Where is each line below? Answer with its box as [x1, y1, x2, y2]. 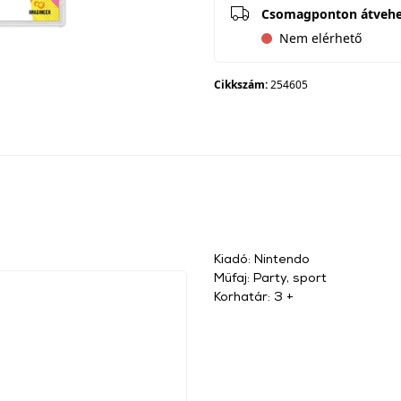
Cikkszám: [214, 77, 270, 92]
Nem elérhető [279, 30, 362, 47]
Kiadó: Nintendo [214, 251, 310, 266]
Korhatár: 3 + [214, 288, 294, 303]
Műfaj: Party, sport [214, 269, 327, 285]
